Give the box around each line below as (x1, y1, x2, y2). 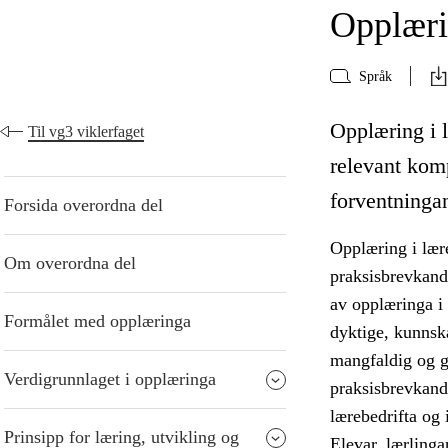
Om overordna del (4, 253, 136, 274)
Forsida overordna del (4, 195, 163, 216)
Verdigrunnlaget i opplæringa (4, 369, 216, 390)
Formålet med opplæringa (4, 311, 191, 332)
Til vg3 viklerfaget (28, 123, 144, 141)
